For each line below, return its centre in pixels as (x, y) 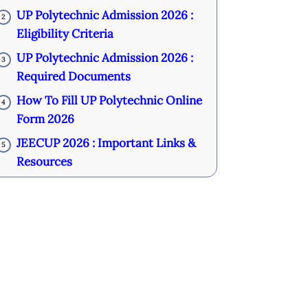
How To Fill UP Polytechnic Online (109, 100)
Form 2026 (45, 119)
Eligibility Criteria (65, 34)
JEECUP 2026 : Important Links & (106, 143)
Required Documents (73, 76)
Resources (44, 162)
